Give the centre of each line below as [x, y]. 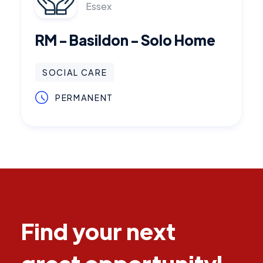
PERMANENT [85, 97]
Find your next [98, 230]
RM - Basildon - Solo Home [125, 40]
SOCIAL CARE [75, 72]
